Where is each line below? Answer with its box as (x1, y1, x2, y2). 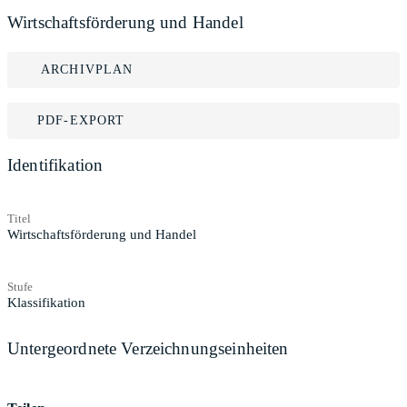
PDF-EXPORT (37, 114, 125, 127)
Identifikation (7, 155, 104, 174)
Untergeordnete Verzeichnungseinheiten (7, 338, 289, 358)
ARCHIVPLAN (41, 63, 134, 76)
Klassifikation (7, 294, 85, 310)
